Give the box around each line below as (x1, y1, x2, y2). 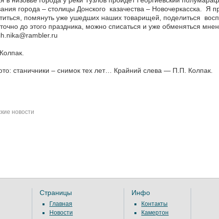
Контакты (141, 200, 168, 207)
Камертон (141, 209, 169, 216)
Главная (49, 200, 72, 207)
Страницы (40, 188, 72, 197)
